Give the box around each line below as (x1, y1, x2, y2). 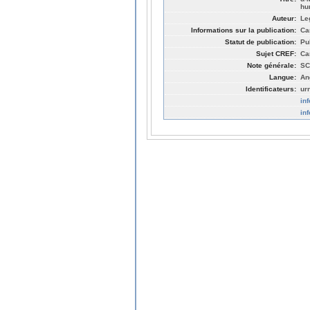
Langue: (269, 73, 296, 81)
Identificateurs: (246, 84, 296, 93)
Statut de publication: (225, 37, 296, 46)
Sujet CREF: (256, 49, 296, 57)
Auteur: (272, 14, 296, 22)
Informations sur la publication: (191, 26, 296, 34)
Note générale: (247, 61, 296, 69)
